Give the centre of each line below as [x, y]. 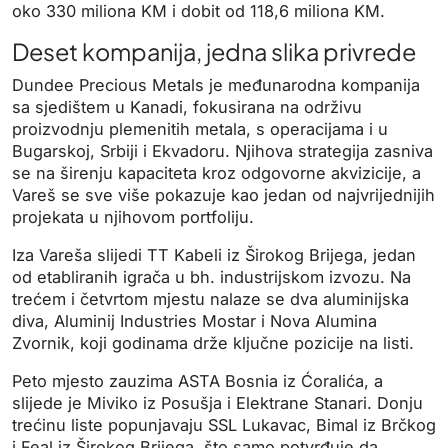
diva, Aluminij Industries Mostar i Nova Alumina [194, 320]
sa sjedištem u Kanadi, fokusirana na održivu [187, 106]
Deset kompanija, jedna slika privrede [214, 51]
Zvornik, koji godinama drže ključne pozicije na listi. [213, 342]
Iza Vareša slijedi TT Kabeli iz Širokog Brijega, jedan [214, 254]
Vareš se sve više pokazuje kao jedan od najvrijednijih [223, 194]
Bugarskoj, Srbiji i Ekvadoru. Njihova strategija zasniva [222, 150]
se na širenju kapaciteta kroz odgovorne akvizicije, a [216, 172]
